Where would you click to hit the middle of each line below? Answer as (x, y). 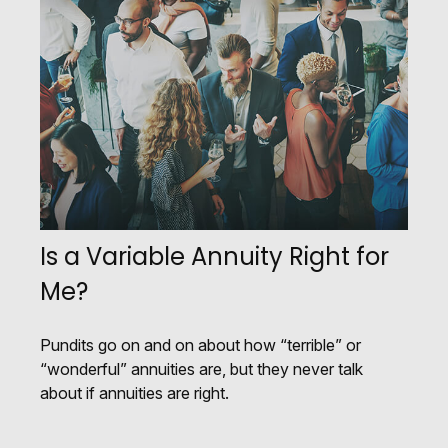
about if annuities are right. (134, 393)
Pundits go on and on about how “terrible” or (200, 345)
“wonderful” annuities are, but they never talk (201, 369)
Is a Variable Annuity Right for (214, 257)
